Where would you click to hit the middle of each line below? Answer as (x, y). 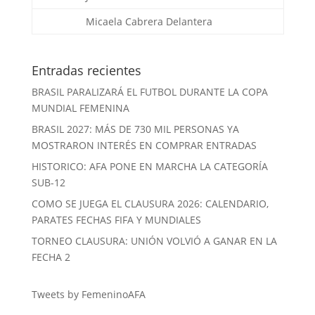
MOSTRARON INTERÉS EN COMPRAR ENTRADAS (144, 145)
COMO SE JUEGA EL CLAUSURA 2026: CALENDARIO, (150, 204)
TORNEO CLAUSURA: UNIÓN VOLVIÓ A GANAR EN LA (154, 241)
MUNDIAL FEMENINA (80, 108)
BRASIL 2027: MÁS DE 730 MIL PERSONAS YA (135, 129)
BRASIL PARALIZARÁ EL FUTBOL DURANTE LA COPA (149, 92)
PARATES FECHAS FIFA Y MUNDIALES (116, 220)
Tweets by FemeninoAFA (88, 294)
